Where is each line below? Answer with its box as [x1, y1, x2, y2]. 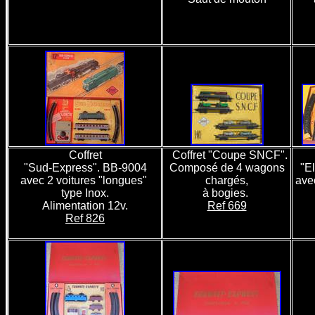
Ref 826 [65, 212, 105, 224]
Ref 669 [207, 200, 247, 212]
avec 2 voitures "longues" [20, 174, 150, 186]
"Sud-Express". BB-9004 [23, 162, 147, 174]
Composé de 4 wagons [169, 162, 285, 174]
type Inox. [61, 187, 109, 199]
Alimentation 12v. [42, 200, 128, 212]
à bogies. [202, 187, 251, 199]
